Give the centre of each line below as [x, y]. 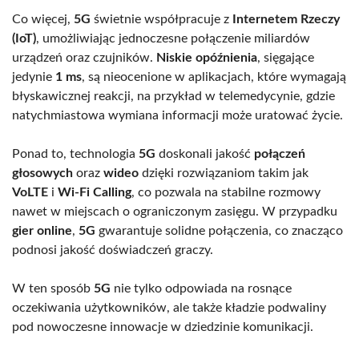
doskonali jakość [205, 153]
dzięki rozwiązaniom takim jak [224, 173]
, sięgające [286, 57]
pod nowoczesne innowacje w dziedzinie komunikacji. [163, 327]
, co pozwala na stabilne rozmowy [226, 192]
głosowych [42, 173]
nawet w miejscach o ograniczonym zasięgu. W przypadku [175, 211]
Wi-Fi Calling [95, 192]
